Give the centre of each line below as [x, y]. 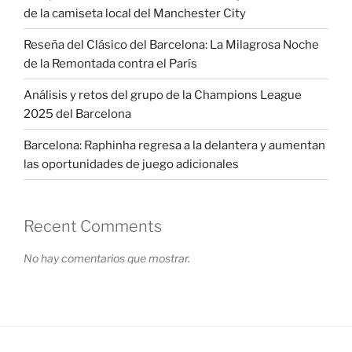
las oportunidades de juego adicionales [131, 164]
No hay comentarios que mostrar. [107, 258]
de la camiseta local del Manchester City [135, 13]
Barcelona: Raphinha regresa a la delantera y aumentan [174, 145]
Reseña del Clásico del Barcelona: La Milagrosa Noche [171, 44]
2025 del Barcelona [77, 114]
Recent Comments [93, 227]
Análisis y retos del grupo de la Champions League [163, 95]
